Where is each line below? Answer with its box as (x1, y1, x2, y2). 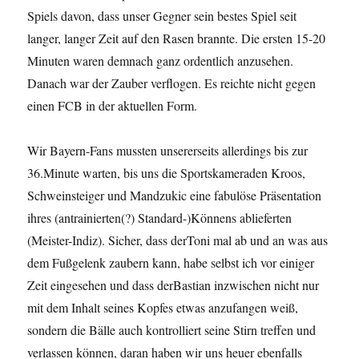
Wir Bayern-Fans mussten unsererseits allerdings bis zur (27, 142, 309, 159)
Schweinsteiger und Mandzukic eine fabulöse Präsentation (27, 187, 322, 204)
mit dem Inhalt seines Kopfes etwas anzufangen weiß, (27, 299, 299, 317)
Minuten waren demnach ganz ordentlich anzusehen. (27, 52, 294, 70)
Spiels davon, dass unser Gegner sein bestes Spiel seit (27, 7, 297, 25)
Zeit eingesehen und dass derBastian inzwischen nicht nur (27, 276, 320, 294)
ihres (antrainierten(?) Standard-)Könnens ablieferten (27, 209, 292, 227)
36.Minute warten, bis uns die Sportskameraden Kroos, (27, 164, 306, 182)
